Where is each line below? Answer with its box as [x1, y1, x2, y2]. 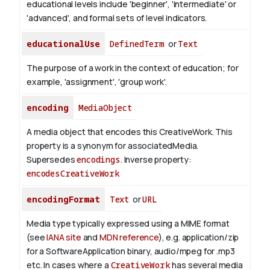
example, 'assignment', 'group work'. [27, 76, 168, 88]
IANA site [46, 231, 81, 243]
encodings [77, 154, 121, 166]
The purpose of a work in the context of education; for [27, 62, 239, 74]
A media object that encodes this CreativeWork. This [27, 126, 233, 138]
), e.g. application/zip [158, 231, 239, 243]
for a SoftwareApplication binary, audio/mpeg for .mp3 [27, 245, 235, 257]
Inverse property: [124, 154, 192, 166]
